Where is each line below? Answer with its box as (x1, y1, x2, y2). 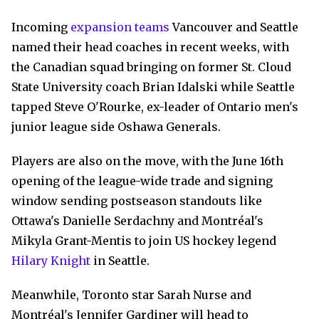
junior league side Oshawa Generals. (11, 120, 221, 134)
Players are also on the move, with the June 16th (11, 154, 283, 168)
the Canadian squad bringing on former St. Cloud (11, 60, 291, 74)
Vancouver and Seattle (169, 20, 298, 34)
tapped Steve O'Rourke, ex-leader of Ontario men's (11, 100, 298, 114)
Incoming (11, 20, 70, 34)
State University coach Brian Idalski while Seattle (11, 80, 295, 94)
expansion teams (70, 20, 169, 34)
